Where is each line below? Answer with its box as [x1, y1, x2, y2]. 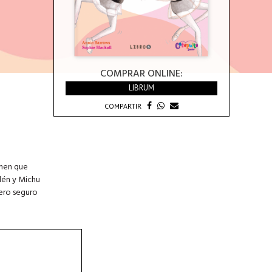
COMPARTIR [104, 101, 141, 110]
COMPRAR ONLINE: [100, 66, 183, 82]
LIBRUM [129, 83, 154, 93]
